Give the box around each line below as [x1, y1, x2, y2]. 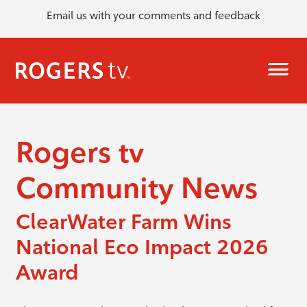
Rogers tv [15, 134, 144, 170]
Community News [15, 170, 258, 206]
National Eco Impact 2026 [15, 234, 269, 260]
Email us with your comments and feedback [47, 8, 260, 22]
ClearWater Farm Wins [15, 209, 232, 234]
